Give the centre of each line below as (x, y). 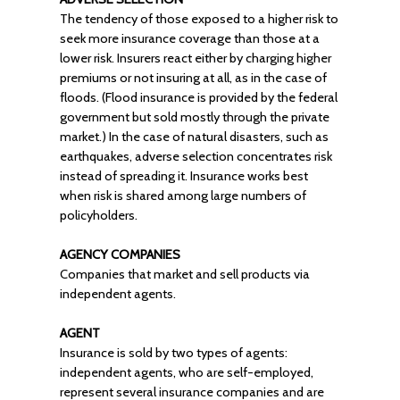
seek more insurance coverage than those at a (189, 38)
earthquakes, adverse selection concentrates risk (196, 156)
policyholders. (98, 215)
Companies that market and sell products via (184, 274)
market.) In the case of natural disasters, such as (194, 137)
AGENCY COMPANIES (120, 254)
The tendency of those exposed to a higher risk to (199, 19)
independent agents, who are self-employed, (186, 372)
